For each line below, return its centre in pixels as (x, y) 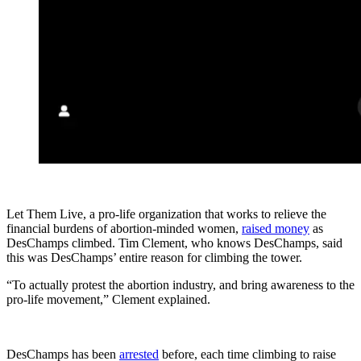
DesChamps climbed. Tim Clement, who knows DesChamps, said (174, 243)
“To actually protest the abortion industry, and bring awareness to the (180, 284)
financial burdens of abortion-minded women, (124, 228)
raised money (276, 228)
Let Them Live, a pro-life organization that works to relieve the (166, 214)
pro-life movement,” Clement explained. (108, 299)
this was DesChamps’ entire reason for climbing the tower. (154, 257)
